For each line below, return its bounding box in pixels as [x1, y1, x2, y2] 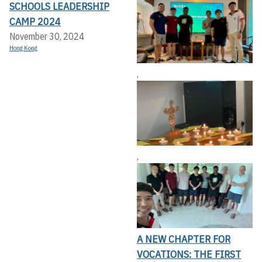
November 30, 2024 [9, 30, 84, 43]
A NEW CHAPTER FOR [137, 232, 230, 246]
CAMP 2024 [9, 15, 61, 29]
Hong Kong [9, 44, 37, 53]
